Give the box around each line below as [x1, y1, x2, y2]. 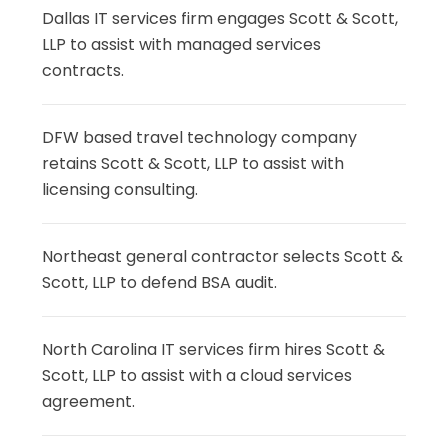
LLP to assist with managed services [42, 32, 322, 56]
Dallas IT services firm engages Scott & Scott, [42, 6, 399, 30]
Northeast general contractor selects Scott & [42, 244, 404, 268]
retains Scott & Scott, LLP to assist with [42, 151, 345, 175]
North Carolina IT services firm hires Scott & [42, 337, 386, 361]
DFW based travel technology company [42, 125, 358, 149]
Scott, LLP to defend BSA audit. [42, 270, 278, 294]
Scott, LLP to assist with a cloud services [42, 363, 353, 387]
